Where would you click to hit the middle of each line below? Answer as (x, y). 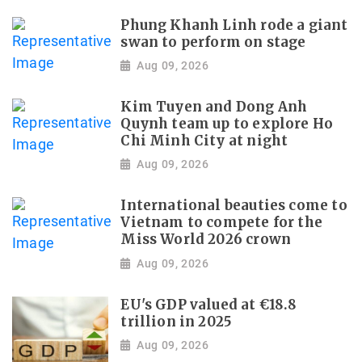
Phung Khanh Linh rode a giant (234, 25)
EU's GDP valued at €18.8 (209, 305)
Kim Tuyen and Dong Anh (214, 107)
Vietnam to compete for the (222, 223)
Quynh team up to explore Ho (227, 124)
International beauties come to (234, 206)
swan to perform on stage (213, 42)
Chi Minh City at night (204, 141)
